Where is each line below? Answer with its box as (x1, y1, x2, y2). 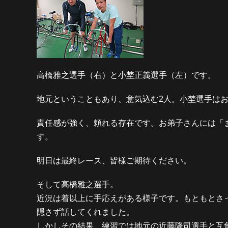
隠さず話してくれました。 (37, 208, 134, 216)
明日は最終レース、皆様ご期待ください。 (37, 156, 191, 165)
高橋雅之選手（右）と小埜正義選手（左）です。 (37, 71, 216, 79)
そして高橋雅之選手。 (37, 180, 118, 189)
